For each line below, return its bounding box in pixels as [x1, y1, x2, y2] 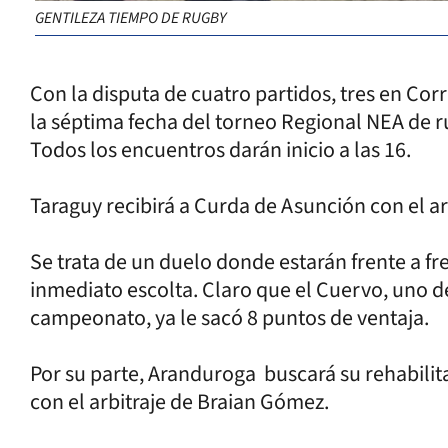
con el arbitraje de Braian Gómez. [30, 385, 329, 418]
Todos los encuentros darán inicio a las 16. [30, 133, 411, 166]
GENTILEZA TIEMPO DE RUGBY [35, 6, 226, 29]
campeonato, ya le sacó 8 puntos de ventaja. [30, 301, 429, 334]
